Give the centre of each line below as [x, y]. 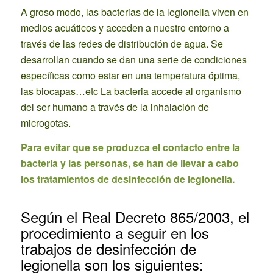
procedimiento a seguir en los [115, 233]
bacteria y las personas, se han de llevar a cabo [129, 163]
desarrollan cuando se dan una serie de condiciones [133, 60]
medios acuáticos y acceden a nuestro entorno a [125, 28]
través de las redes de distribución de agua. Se [122, 44]
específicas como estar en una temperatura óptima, [130, 76]
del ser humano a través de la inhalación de [115, 107]
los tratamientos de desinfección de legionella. [127, 179]
